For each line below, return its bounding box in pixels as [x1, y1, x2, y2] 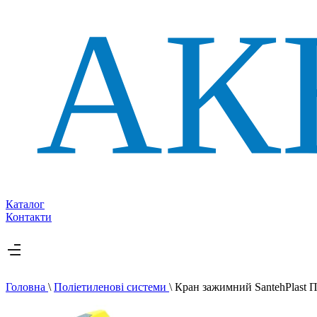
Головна [6, 281, 48, 294]
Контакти [6, 211, 52, 224]
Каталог [6, 198, 45, 211]
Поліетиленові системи [54, 281, 169, 294]
